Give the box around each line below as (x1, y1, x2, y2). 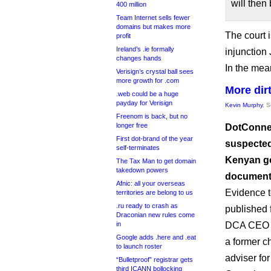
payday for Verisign (116, 99, 172, 106)
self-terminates (116, 144, 160, 151)
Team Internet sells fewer (116, 14, 190, 21)
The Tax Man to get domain (116, 157, 196, 165)
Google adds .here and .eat (116, 233, 196, 241)
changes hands (116, 54, 162, 62)
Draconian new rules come (116, 211, 195, 218)
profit (116, 32, 131, 39)
